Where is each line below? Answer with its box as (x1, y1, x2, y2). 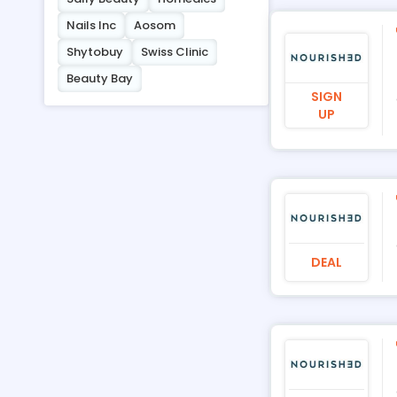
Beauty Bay (66, 70, 133, 87)
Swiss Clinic (140, 43, 208, 60)
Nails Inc (66, 17, 116, 34)
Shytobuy (66, 43, 123, 60)
